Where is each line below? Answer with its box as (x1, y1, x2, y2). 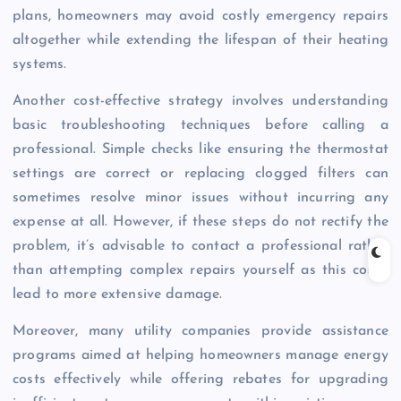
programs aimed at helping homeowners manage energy (13, 348, 388, 363)
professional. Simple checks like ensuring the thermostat (13, 142, 388, 158)
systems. (13, 57, 67, 73)
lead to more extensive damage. (13, 287, 223, 303)
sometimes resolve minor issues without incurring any (13, 191, 388, 206)
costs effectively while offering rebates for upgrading (13, 372, 388, 388)
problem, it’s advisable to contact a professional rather (13, 239, 388, 254)
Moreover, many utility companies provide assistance (13, 324, 388, 339)
